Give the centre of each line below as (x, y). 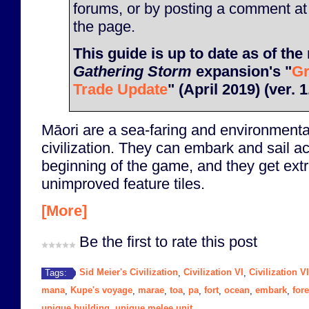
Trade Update (120, 90)
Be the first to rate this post (168, 242)
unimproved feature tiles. (123, 183)
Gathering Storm (132, 72)
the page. (104, 26)
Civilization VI (213, 272)
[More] (64, 211)
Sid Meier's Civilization (129, 272)
